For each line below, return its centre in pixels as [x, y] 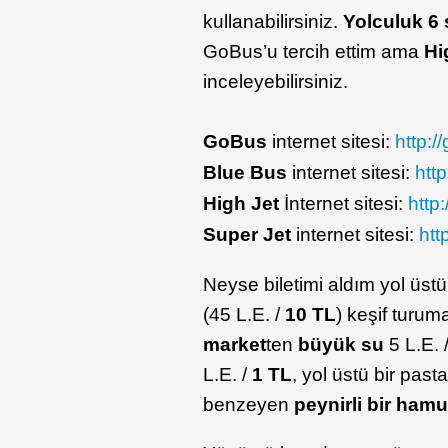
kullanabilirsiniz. [273, 22]
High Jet [241, 204]
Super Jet [247, 235]
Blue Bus [245, 173]
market [235, 345]
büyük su [341, 345]
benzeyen [249, 405]
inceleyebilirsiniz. [276, 82]
